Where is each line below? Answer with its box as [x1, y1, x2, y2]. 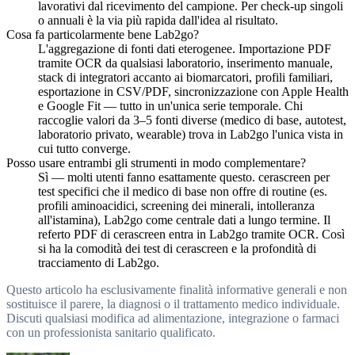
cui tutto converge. [38, 142, 131, 156]
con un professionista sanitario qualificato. [6, 326, 216, 340]
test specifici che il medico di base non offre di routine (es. [38, 185, 327, 199]
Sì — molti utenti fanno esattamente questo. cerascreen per [38, 170, 330, 185]
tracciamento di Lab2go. [38, 256, 159, 270]
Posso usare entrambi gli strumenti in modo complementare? [6, 156, 306, 170]
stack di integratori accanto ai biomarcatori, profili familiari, [38, 71, 333, 85]
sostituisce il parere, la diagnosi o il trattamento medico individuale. [6, 297, 340, 311]
